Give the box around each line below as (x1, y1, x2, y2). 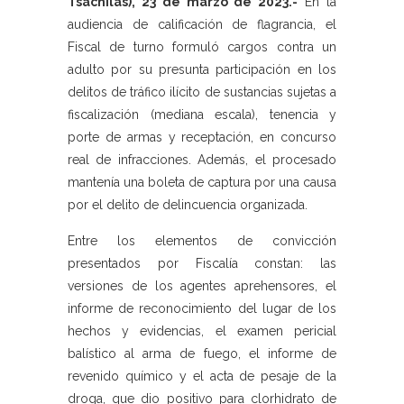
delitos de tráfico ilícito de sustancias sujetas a (68, 85, 336, 100)
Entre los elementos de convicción (68, 234, 336, 249)
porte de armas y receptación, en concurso (68, 130, 336, 145)
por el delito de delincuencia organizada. (68, 197, 308, 213)
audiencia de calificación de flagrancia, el (68, 17, 336, 32)
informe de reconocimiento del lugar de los (68, 301, 336, 317)
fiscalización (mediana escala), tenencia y (68, 107, 336, 123)
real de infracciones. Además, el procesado (68, 152, 336, 168)
